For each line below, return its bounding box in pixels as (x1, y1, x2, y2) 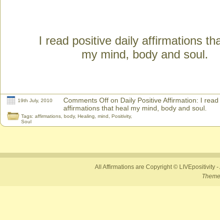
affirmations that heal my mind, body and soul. (63, 104, 207, 112)
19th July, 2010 (18, 98, 53, 103)
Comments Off (63, 96, 109, 104)
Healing (78, 113, 95, 119)
